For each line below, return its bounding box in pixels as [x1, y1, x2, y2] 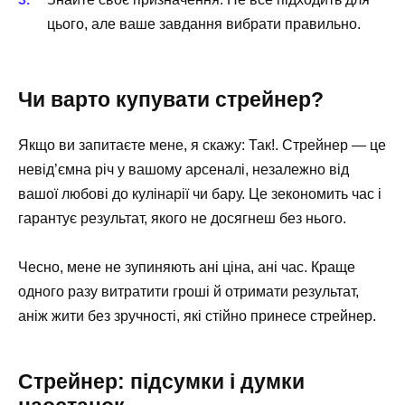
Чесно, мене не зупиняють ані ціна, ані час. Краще [18, 259, 355, 276]
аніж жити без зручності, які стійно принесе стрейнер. [18, 308, 376, 325]
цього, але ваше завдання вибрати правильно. [47, 15, 361, 32]
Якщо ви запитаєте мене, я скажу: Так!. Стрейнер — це [18, 137, 386, 154]
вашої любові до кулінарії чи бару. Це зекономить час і [18, 186, 381, 202]
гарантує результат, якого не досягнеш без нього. [18, 211, 346, 227]
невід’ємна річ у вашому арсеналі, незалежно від [18, 162, 349, 178]
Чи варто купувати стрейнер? [18, 88, 324, 112]
